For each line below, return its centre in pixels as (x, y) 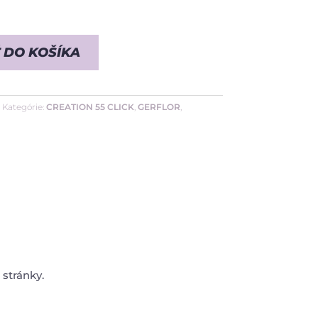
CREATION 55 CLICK (90, 106)
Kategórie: (24, 106)
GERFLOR (159, 106)
